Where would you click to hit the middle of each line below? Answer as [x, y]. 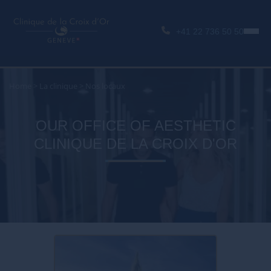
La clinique [58, 86]
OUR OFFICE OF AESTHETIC [135, 126]
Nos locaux [105, 86]
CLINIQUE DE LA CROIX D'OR [135, 144]
